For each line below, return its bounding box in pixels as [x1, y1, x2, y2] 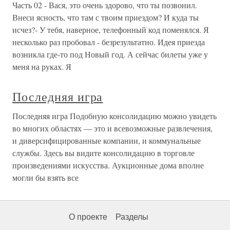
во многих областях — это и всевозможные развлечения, [12, 122, 213, 133]
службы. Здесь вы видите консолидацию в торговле [12, 147, 195, 158]
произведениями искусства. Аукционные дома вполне [12, 159, 204, 170]
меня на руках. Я [12, 61, 71, 72]
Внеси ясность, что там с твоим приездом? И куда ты [12, 11, 199, 23]
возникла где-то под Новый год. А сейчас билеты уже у [12, 48, 208, 60]
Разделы [116, 212, 148, 221]
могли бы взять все [12, 171, 79, 183]
